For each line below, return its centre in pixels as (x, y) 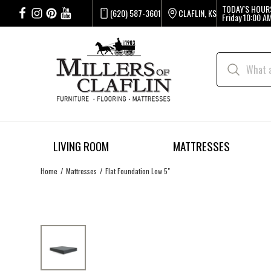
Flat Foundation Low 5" (138, 171)
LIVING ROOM (81, 146)
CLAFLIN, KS (197, 13)
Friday (231, 17)
